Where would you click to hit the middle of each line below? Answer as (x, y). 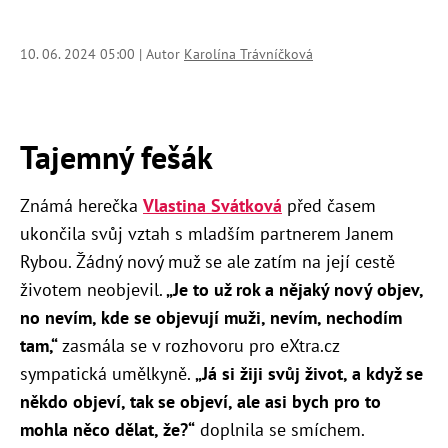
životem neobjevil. (91, 289)
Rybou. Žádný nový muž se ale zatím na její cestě (207, 261)
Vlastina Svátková (212, 205)
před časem (329, 205)
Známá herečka (81, 205)
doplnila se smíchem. (280, 429)
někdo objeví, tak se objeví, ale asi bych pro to (200, 401)
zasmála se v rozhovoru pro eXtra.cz (198, 345)
